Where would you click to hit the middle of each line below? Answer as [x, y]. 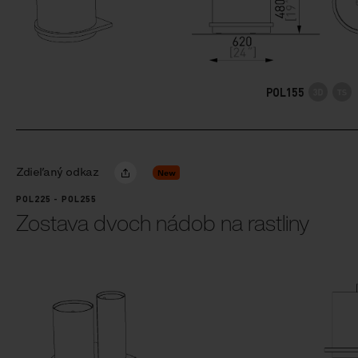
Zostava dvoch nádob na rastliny [163, 223]
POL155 [285, 91]
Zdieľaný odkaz [58, 173]
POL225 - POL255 [56, 199]
